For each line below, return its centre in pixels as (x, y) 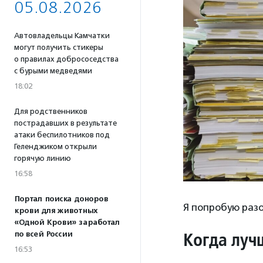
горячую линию (43, 158)
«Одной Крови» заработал (67, 222)
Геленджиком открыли (55, 146)
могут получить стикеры (59, 47)
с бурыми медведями (53, 71)
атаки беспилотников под (62, 135)
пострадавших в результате (65, 123)
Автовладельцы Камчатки (62, 36)
